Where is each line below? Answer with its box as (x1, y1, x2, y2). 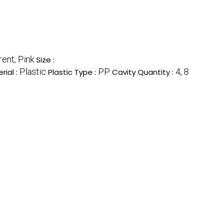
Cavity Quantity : (112, 66, 175, 77)
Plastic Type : (48, 66, 98, 77)
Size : (36, 54, 55, 65)
